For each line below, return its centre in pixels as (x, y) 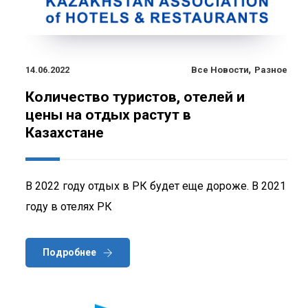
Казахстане (65, 132)
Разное (271, 69)
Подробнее (69, 252)
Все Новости (220, 69)
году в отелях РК (69, 206)
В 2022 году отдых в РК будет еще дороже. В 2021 (156, 186)
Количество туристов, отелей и (135, 97)
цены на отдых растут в (108, 114)
